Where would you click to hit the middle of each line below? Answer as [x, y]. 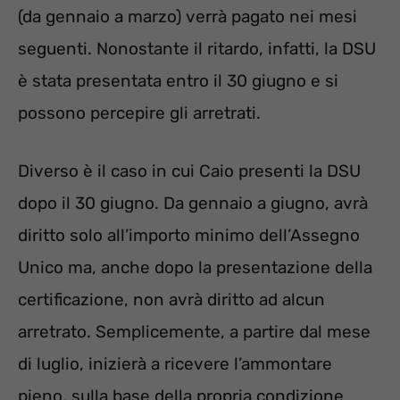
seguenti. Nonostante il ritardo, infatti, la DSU [197, 49]
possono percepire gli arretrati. [139, 113]
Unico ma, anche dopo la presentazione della [195, 267]
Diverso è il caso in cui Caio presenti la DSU [189, 171]
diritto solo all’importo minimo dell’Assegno [189, 235]
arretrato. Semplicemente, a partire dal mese [194, 331]
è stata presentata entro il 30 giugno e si [178, 81]
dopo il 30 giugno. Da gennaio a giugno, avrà [193, 203]
